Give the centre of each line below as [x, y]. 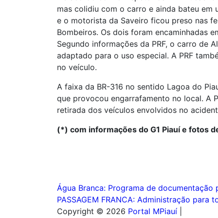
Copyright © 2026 [92, 211]
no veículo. [77, 67]
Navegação [98, 190]
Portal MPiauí [153, 211]
